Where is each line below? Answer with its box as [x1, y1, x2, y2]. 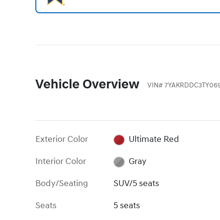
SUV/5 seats [113, 178, 160, 190]
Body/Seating [35, 178, 88, 190]
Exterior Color [35, 134, 88, 145]
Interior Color [35, 156, 86, 167]
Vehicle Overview [35, 76, 139, 93]
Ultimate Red [128, 134, 179, 145]
